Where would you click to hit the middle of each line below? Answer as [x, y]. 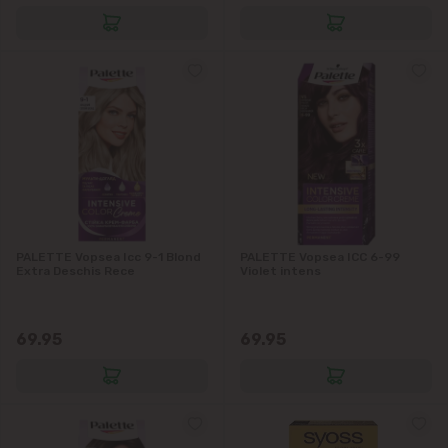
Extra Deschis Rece [75, 270]
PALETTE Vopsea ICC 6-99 [320, 256]
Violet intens [280, 270]
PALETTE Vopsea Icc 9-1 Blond [108, 256]
